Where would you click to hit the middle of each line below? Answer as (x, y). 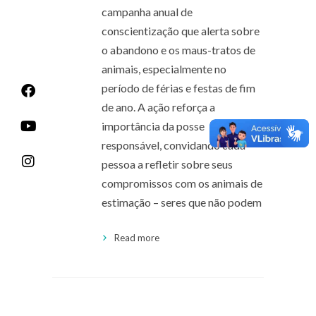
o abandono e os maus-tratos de (178, 49)
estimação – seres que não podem (182, 202)
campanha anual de (147, 11)
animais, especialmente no (164, 68)
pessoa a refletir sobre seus (167, 164)
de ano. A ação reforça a (158, 107)
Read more (137, 237)
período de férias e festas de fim (178, 87)
